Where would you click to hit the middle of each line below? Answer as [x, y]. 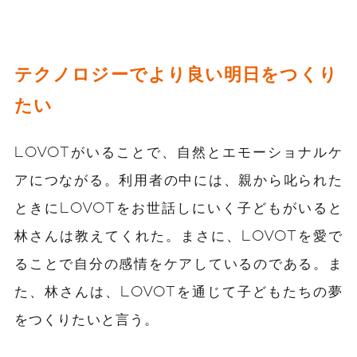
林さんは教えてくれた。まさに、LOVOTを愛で [178, 235]
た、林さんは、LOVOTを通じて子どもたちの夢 [178, 290]
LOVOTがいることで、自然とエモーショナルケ [178, 151]
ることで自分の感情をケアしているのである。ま [178, 263]
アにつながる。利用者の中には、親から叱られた [178, 179]
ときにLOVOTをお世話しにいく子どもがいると [178, 207]
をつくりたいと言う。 [87, 318]
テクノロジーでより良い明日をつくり [176, 73]
